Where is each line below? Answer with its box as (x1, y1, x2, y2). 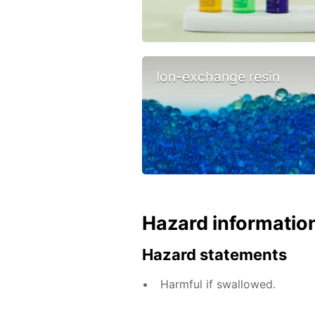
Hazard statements (142, 245, 287, 264)
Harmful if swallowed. (160, 277, 276, 292)
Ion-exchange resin (156, 67, 280, 85)
